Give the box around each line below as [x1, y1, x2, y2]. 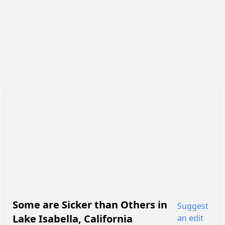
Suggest [177, 200, 208, 211]
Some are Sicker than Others [13, 197, 155, 211]
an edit [177, 212, 203, 223]
